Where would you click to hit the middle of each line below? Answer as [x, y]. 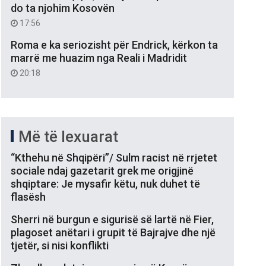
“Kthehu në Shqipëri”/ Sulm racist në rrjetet [114, 157]
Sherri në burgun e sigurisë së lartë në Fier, [112, 219]
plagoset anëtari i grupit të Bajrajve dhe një [113, 232]
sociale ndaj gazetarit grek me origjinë [102, 170]
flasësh [28, 197]
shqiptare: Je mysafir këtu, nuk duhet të [105, 183]
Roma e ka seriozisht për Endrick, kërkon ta [114, 45]
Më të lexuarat [68, 136]
